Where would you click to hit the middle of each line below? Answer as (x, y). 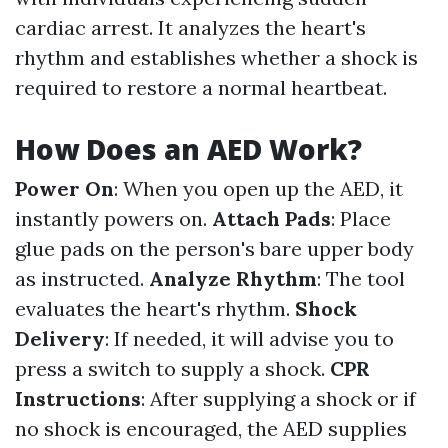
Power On (64, 188)
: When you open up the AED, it (258, 188)
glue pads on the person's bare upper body (214, 248)
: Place (361, 218)
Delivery (60, 338)
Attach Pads (271, 218)
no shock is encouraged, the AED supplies (211, 428)
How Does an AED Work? (188, 149)
